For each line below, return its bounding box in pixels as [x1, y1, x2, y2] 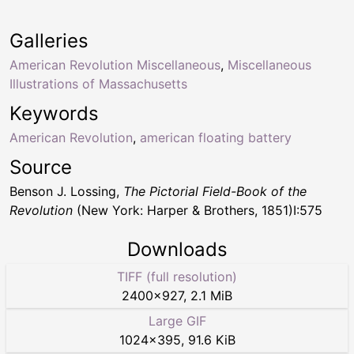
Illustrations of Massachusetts [9, 75, 187, 92]
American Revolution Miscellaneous [9, 56, 220, 73]
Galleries [9, 28, 88, 52]
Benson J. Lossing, [9, 183, 123, 199]
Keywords [9, 101, 99, 125]
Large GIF [148, 312, 206, 329]
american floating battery [140, 129, 292, 145]
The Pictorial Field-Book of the [123, 183, 307, 199]
